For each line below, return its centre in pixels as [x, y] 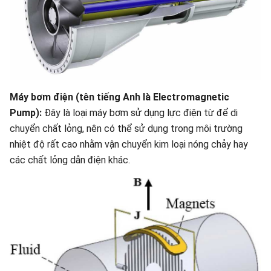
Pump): [26, 113]
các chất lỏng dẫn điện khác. [70, 160]
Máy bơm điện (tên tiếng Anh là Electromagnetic [119, 97]
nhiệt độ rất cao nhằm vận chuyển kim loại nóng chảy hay [129, 144]
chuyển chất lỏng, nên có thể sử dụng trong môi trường [126, 129]
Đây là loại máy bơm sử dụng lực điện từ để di [140, 113]
